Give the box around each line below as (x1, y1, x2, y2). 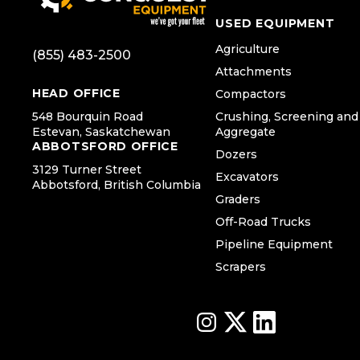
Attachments (215, 64, 292, 80)
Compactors (215, 87, 286, 102)
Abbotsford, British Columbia (32, 178, 201, 193)
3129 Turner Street (32, 162, 141, 178)
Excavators (215, 170, 279, 185)
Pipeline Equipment (215, 237, 333, 252)
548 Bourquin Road (32, 109, 143, 125)
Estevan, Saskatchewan (32, 125, 170, 140)
